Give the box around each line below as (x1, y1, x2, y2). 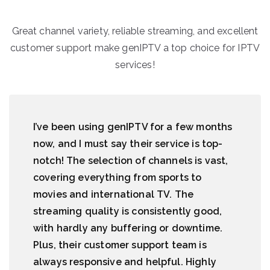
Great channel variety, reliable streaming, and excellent (11, 25, 259, 37)
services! (115, 59, 155, 71)
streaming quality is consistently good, (33, 206, 222, 217)
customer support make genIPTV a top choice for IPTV (10, 42, 260, 54)
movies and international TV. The (33, 189, 194, 200)
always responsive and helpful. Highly (33, 256, 216, 268)
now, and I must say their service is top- (33, 138, 223, 149)
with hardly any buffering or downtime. (33, 222, 223, 234)
